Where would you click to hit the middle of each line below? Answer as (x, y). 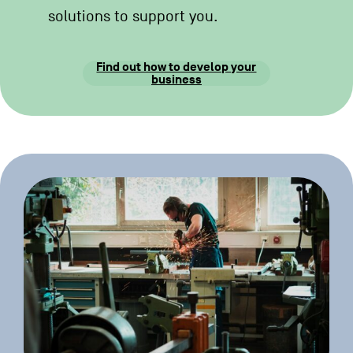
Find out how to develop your (176, 67)
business (176, 79)
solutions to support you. (134, 16)
